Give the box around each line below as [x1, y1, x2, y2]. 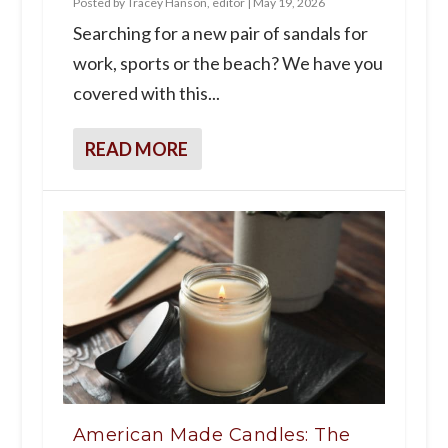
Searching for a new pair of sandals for [72, 21, 368, 44]
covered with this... [72, 81, 220, 104]
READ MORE [84, 137, 188, 160]
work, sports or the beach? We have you [72, 51, 383, 74]
